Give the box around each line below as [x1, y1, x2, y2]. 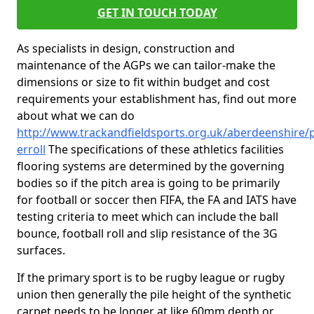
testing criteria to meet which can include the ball [17, 209, 278, 224]
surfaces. [17, 243, 65, 258]
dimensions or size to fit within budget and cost [17, 74, 270, 90]
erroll [17, 142, 46, 157]
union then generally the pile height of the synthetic [17, 287, 292, 302]
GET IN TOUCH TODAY [97, 5, 217, 20]
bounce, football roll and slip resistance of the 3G [17, 226, 278, 241]
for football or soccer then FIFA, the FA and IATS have [17, 192, 296, 207]
